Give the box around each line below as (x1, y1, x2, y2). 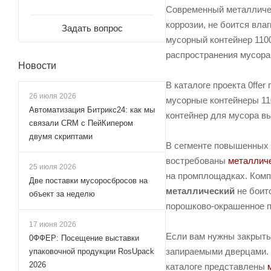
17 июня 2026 (29, 220, 76, 229)
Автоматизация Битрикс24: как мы (29, 105, 155, 114)
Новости (18, 60, 56, 71)
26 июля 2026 (29, 92, 76, 100)
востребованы (166, 155, 228, 166)
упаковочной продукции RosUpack (29, 247, 154, 256)
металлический (166, 186, 235, 197)
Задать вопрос (61, 23, 123, 33)
